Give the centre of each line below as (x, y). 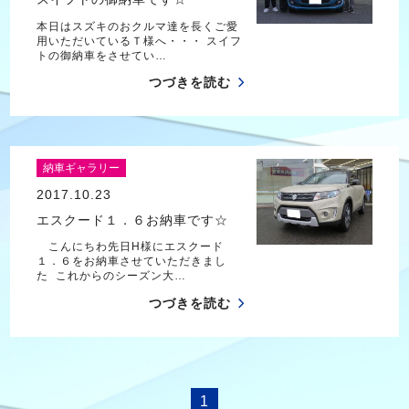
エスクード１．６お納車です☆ (132, 220)
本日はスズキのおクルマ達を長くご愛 (137, 26)
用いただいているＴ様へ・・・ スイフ (139, 41)
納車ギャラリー (81, 168)
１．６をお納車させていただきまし (131, 262)
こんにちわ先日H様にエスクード (130, 247)
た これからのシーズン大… (111, 276)
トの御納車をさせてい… (101, 55)
